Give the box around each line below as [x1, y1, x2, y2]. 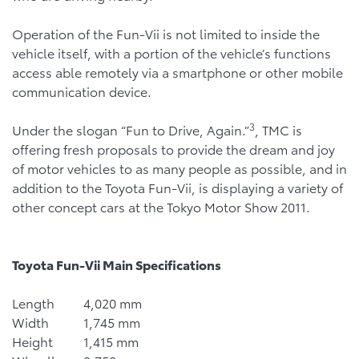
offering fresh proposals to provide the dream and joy [12, 139, 335, 158]
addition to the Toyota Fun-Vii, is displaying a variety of [12, 178, 343, 196]
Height [12, 332, 53, 350]
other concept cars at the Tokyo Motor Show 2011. [12, 197, 310, 216]
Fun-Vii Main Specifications [54, 255, 221, 273]
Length [12, 293, 54, 312]
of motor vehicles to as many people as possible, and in [12, 159, 347, 177]
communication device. [12, 82, 151, 100]
